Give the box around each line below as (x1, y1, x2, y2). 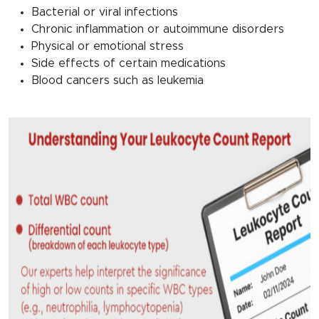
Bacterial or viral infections (31, 6, 178, 19)
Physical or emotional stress (31, 41, 184, 53)
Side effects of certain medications (31, 58, 226, 70)
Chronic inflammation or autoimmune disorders (31, 23, 284, 36)
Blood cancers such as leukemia (31, 75, 204, 87)
